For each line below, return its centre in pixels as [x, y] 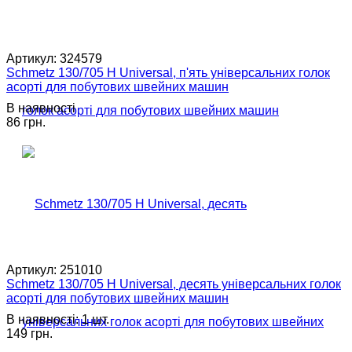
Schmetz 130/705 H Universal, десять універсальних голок [174, 284]
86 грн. [26, 122]
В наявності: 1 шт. [58, 319]
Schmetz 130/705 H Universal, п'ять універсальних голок [168, 72]
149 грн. [29, 333]
